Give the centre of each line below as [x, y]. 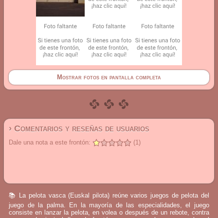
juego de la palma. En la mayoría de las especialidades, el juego [109, 205]
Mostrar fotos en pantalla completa [109, 77]
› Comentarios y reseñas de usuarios [79, 128]
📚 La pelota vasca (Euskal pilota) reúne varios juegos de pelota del [109, 195]
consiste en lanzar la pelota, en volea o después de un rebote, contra [109, 212]
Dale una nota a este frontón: [50, 142]
